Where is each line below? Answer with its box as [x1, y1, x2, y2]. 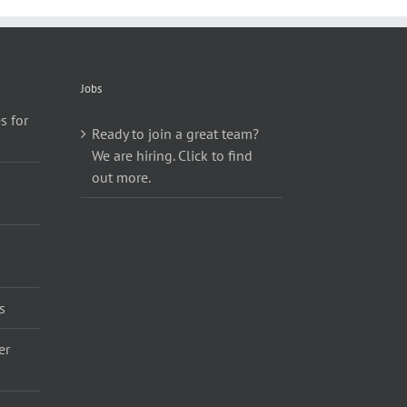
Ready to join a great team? [91, 124, 259, 143]
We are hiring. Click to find [91, 145, 253, 164]
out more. [91, 167, 151, 186]
